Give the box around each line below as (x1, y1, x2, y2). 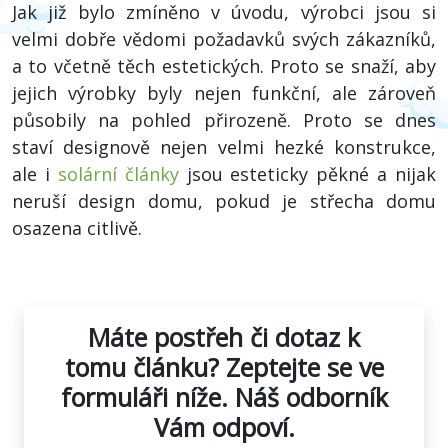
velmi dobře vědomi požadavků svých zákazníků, (12, 27, 436, 51)
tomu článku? (64, 350, 226, 384)
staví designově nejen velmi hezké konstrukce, (12, 135, 436, 159)
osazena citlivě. (12, 216, 147, 240)
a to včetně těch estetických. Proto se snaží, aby (12, 54, 436, 78)
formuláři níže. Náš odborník (60, 380, 388, 414)
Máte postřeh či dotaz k (88, 320, 360, 354)
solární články (57, 162, 179, 186)
